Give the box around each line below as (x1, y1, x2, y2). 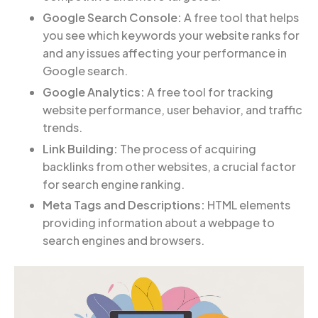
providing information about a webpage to (43, 215, 275, 231)
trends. (43, 119, 82, 135)
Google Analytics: (43, 84, 145, 99)
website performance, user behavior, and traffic (43, 102, 302, 117)
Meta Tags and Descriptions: (43, 197, 205, 213)
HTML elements (205, 197, 290, 213)
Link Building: (43, 141, 118, 156)
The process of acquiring (118, 141, 256, 156)
